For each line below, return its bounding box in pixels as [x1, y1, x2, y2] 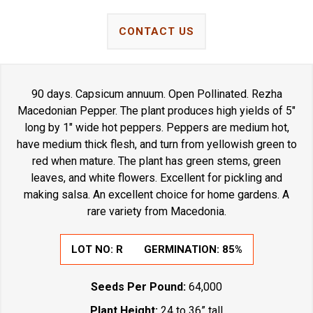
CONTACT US [119, 24, 194, 38]
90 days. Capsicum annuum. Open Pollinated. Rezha [31, 87, 282, 101]
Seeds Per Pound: [91, 279, 186, 293]
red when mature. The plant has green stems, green [32, 154, 281, 168]
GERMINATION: [143, 242, 222, 256]
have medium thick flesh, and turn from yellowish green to [16, 137, 297, 151]
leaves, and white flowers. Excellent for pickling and [31, 170, 282, 184]
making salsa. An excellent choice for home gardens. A [24, 187, 289, 201]
